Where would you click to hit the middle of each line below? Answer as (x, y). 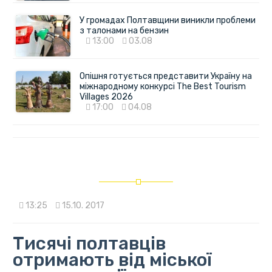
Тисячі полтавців (89, 244)
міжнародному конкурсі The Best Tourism (162, 87)
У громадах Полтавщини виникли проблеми (167, 21)
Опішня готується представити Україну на (165, 76)
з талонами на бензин (124, 31)
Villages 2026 (106, 97)
